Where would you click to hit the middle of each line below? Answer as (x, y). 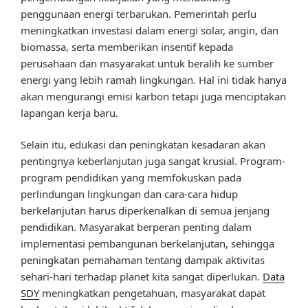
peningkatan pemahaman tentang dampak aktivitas (143, 260)
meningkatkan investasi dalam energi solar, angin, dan (150, 30)
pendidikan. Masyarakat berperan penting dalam (136, 227)
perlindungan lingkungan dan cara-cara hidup (129, 194)
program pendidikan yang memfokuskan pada (131, 178)
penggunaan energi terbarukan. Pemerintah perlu (139, 13)
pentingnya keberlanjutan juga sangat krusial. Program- (153, 161)
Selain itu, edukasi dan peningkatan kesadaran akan (143, 145)
